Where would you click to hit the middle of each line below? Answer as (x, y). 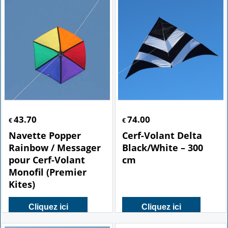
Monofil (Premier (48, 172)
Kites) (22, 184)
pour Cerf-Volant (47, 160)
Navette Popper (45, 136)
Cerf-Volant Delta (162, 136)
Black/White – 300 (163, 148)
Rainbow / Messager (55, 148)
